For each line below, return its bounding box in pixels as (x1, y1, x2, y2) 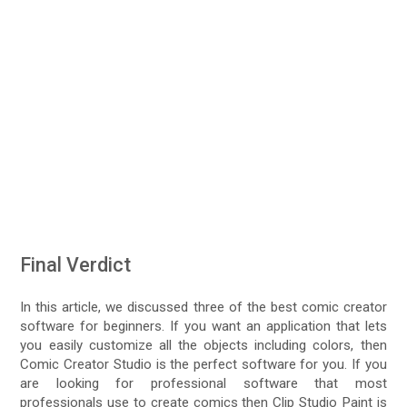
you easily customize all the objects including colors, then (20, 336, 387, 353)
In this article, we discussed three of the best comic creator (20, 298, 387, 315)
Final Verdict (20, 253, 132, 276)
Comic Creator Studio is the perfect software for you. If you (20, 355, 387, 372)
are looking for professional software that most (20, 374, 387, 392)
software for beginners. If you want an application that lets (20, 317, 387, 334)
